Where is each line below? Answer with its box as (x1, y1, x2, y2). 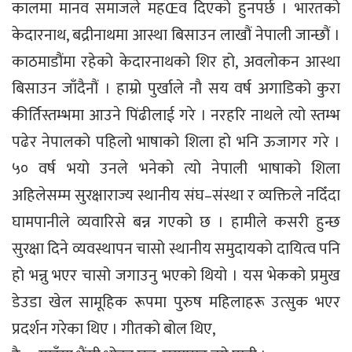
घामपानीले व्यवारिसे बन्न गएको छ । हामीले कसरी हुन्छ (12, 208, 340, 236)
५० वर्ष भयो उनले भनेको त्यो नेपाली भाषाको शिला (12, 155, 340, 182)
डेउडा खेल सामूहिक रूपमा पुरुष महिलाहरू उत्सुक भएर (12, 288, 340, 316)
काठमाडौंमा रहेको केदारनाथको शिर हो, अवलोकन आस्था (12, 48, 340, 75)
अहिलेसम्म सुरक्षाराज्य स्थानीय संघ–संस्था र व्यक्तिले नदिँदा (12, 181, 340, 209)
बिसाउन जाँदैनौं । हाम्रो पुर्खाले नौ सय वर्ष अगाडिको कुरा (12, 75, 340, 102)
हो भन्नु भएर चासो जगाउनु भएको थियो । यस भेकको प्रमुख (12, 262, 340, 289)
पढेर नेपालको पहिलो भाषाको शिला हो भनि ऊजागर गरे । (12, 128, 340, 156)
